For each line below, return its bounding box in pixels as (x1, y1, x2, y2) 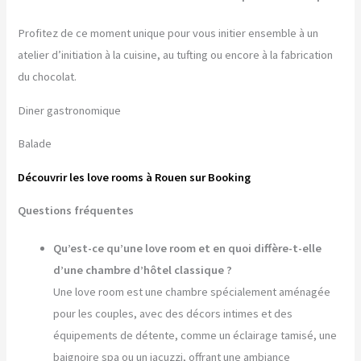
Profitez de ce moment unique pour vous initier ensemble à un (18, 26, 319, 41)
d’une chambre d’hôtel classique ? (53, 263, 233, 278)
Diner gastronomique (18, 102, 122, 118)
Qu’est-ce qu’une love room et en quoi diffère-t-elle (53, 241, 322, 256)
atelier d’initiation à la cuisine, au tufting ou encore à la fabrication (18, 48, 334, 63)
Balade (18, 136, 52, 151)
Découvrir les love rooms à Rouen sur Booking (18, 169, 251, 185)
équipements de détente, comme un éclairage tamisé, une (53, 328, 338, 343)
